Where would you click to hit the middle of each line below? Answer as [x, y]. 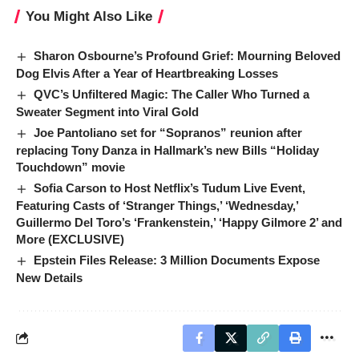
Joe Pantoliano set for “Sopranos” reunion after [168, 132]
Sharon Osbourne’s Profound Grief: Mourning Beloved [188, 55]
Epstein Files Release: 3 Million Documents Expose [177, 260]
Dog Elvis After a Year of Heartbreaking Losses [147, 73]
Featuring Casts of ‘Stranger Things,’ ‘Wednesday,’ [157, 205]
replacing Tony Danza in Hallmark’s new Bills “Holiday [167, 150]
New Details [49, 277]
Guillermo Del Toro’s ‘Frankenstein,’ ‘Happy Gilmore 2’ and [179, 222]
